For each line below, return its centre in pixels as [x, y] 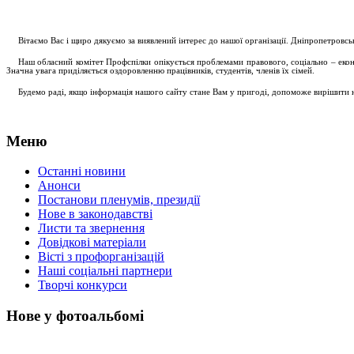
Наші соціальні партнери [105, 271]
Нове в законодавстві [95, 214]
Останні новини [82, 171]
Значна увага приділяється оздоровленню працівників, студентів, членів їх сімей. [160, 70]
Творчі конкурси [83, 285]
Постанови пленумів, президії [119, 200]
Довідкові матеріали [92, 243]
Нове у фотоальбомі [75, 316]
